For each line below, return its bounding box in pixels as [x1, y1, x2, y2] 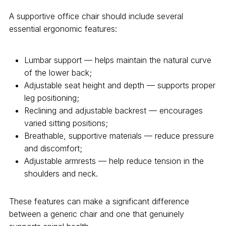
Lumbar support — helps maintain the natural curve [24, 54, 211, 65]
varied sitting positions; [24, 118, 108, 128]
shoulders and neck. [24, 168, 98, 179]
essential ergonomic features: [9, 24, 117, 34]
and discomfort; [24, 143, 82, 153]
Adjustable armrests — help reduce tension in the [24, 155, 204, 166]
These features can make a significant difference [9, 196, 189, 206]
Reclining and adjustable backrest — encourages [24, 105, 203, 116]
